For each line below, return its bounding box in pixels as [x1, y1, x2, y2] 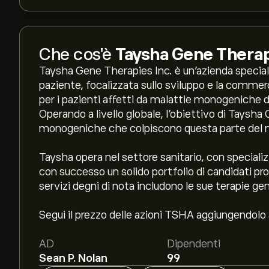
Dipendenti [166, 238, 220, 250]
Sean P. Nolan [39, 252, 107, 264]
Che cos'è [39, 45, 115, 64]
